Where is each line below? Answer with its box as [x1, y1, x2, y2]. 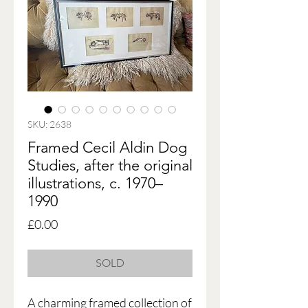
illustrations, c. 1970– [27, 174, 163, 193]
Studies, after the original [27, 156, 192, 175]
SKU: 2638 [27, 118, 71, 131]
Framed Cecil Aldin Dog [27, 138, 187, 157]
